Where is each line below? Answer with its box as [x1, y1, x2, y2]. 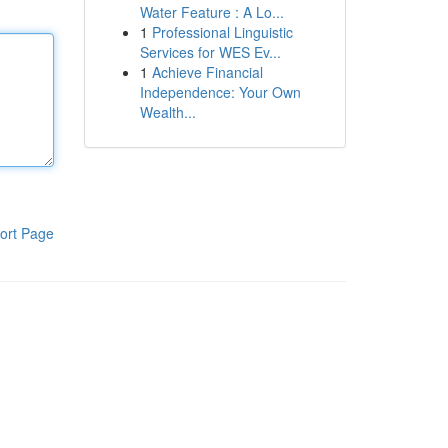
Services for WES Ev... [139, 42, 281, 62]
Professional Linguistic [151, 22, 293, 42]
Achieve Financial [151, 62, 263, 82]
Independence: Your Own [139, 82, 301, 102]
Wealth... [139, 102, 196, 122]
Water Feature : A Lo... [139, 2, 284, 22]
